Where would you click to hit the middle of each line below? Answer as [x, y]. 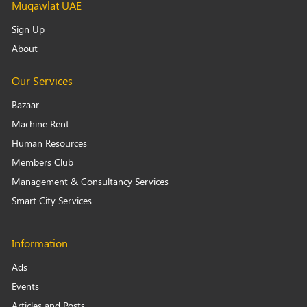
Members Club [42, 162]
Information [40, 243]
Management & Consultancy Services [90, 182]
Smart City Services [52, 201]
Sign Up [28, 29]
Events [25, 286]
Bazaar [25, 105]
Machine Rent [40, 124]
